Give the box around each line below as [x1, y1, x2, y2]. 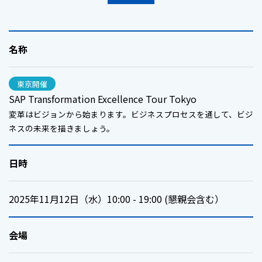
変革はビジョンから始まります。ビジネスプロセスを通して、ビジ [9, 108, 253, 120]
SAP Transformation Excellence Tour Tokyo [9, 92, 196, 106]
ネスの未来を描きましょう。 [9, 122, 115, 134]
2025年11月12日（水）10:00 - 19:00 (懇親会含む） [9, 192, 224, 206]
